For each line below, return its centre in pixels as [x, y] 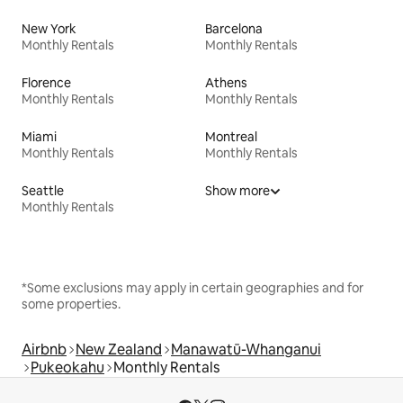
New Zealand [119, 349]
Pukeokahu [67, 367]
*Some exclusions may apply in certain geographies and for [193, 287]
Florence [46, 82]
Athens [226, 82]
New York [49, 28]
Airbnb [44, 349]
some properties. [71, 304]
